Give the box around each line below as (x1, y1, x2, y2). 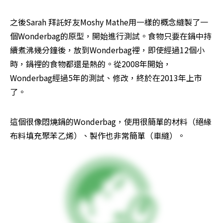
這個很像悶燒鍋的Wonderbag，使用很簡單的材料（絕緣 (10, 115, 212, 128)
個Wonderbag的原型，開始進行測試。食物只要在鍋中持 (10, 30, 212, 42)
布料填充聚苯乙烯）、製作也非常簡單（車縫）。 (10, 129, 185, 142)
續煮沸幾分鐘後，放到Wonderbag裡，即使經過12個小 (10, 44, 205, 56)
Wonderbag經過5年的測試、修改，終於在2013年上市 (10, 72, 202, 84)
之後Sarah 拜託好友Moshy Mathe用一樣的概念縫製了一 (10, 16, 208, 28)
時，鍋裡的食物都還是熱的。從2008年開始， (10, 58, 171, 70)
